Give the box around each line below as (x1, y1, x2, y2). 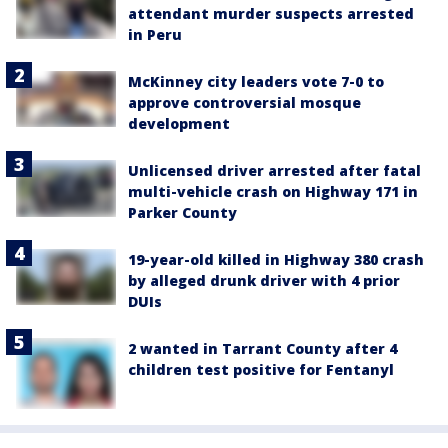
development (128, 114, 230, 134)
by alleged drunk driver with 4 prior (128, 271, 400, 291)
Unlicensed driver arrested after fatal (128, 161, 421, 181)
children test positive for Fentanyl (128, 360, 394, 380)
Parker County (128, 203, 237, 223)
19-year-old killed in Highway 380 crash (128, 250, 424, 270)
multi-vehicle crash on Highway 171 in (128, 182, 418, 202)
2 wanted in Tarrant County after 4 (128, 339, 397, 359)
